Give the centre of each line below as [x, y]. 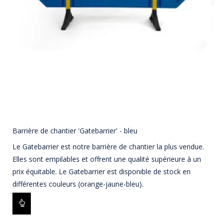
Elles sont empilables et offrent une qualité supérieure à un [107, 159]
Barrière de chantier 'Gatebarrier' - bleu [75, 131]
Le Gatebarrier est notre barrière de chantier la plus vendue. [108, 147]
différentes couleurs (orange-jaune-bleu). [78, 184]
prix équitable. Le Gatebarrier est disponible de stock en [102, 172]
